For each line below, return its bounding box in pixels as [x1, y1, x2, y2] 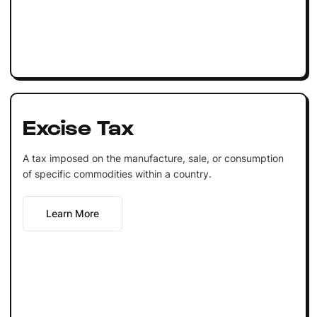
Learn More [45, 207, 99, 219]
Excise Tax [22, 113, 134, 139]
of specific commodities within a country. [22, 167, 212, 180]
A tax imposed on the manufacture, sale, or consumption [22, 151, 284, 164]
